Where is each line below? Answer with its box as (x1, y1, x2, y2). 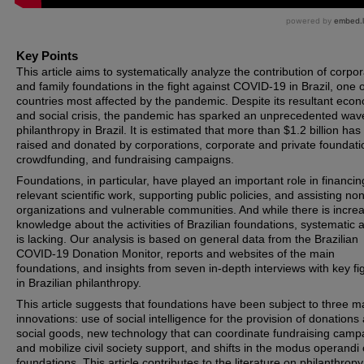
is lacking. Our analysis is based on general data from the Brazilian (16, 232, 358, 245)
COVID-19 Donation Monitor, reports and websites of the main (16, 247, 335, 260)
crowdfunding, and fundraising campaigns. (16, 153, 234, 166)
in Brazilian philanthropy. (16, 276, 141, 289)
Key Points (16, 49, 78, 63)
